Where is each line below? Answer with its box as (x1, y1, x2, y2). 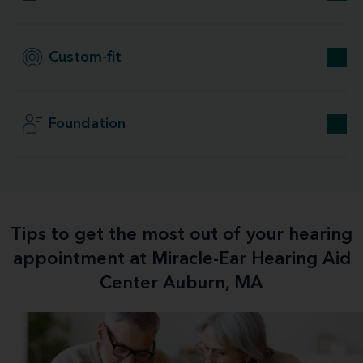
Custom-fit (49, 50, 122, 65)
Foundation (49, 117, 126, 131)
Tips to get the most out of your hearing (11, 226, 352, 244)
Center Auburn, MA (100, 275, 263, 293)
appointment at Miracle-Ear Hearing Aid (12, 250, 351, 268)
